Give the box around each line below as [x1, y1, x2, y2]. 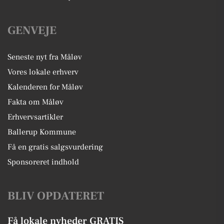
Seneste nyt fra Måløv [7, 51, 82, 62]
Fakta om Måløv [7, 96, 63, 107]
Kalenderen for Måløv [7, 81, 83, 92]
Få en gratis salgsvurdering [7, 141, 103, 152]
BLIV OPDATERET [7, 188, 104, 203]
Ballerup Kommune [7, 126, 76, 137]
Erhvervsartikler [7, 111, 63, 122]
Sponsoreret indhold [7, 156, 79, 167]
